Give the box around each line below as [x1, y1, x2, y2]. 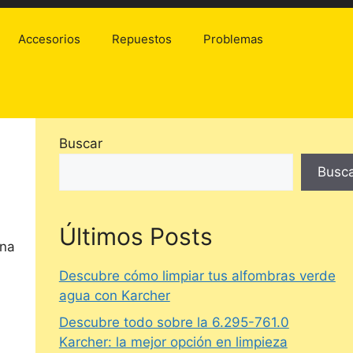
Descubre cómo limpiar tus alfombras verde [58, 268, 336, 284]
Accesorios [17, 32, 80, 47]
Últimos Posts [58, 222, 213, 251]
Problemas [203, 32, 263, 47]
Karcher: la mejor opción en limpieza [58, 333, 288, 350]
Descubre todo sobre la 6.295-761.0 [58, 314, 289, 330]
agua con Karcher [58, 288, 170, 304]
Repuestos [111, 32, 172, 47]
